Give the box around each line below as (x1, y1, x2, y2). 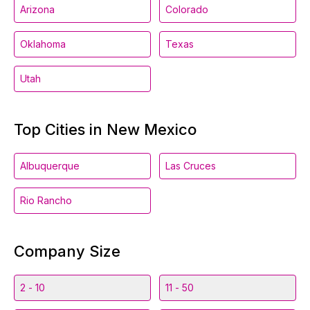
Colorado (165, 3, 208, 15)
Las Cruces (165, 160, 216, 172)
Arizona (20, 3, 55, 15)
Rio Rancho (20, 194, 72, 206)
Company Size (14, 242, 120, 260)
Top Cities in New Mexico (14, 120, 197, 138)
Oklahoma (20, 38, 66, 50)
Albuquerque (20, 160, 80, 172)
